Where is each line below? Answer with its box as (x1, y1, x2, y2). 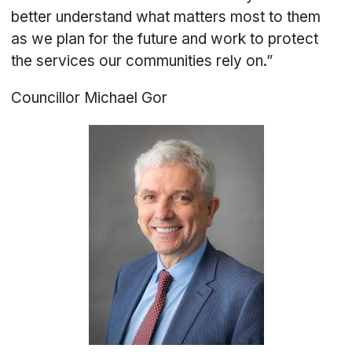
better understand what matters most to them (11, 8, 321, 27)
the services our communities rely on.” (11, 52, 277, 71)
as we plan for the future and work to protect (11, 30, 319, 49)
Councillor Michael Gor (11, 89, 168, 108)
